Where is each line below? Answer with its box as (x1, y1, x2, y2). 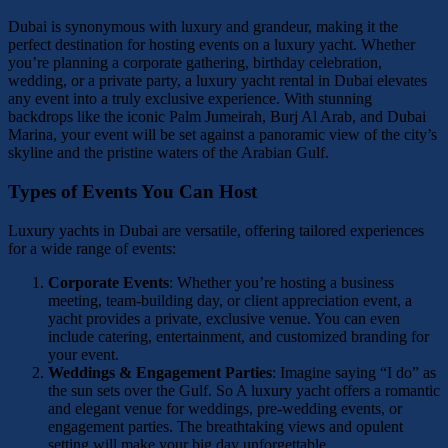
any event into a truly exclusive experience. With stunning (8, 90, 372, 108)
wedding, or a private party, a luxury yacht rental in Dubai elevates (8, 72, 427, 90)
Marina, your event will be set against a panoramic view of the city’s (8, 126, 437, 144)
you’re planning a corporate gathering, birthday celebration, (8, 54, 382, 72)
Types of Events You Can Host (8, 181, 257, 203)
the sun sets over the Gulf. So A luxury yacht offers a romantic (48, 381, 440, 399)
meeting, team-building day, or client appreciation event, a (48, 291, 412, 309)
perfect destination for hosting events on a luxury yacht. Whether (8, 36, 415, 54)
